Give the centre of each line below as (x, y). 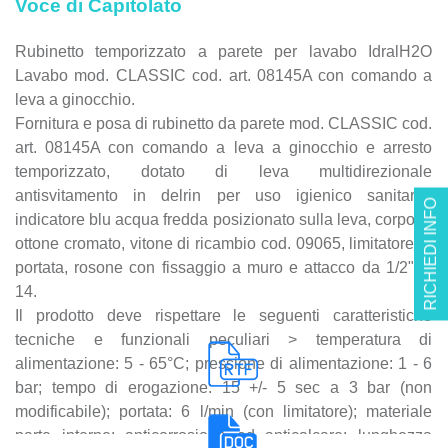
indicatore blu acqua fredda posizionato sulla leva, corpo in (223, 219)
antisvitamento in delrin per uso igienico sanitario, (223, 195)
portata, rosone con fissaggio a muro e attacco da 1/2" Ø (223, 267)
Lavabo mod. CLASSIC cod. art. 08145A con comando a (223, 75)
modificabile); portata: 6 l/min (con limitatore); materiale (223, 411)
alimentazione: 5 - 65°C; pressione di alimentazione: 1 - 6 (223, 363)
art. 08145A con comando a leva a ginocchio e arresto (223, 147)
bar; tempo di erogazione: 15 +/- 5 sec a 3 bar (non (223, 387)
